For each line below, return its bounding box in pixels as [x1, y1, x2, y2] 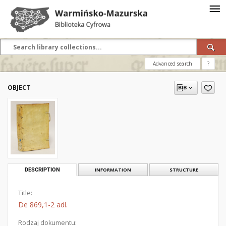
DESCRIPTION [24, 166, 60, 173]
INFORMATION [94, 166, 131, 173]
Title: [18, 189, 32, 197]
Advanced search [152, 60, 192, 67]
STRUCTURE [169, 166, 198, 173]
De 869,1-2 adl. [18, 200, 68, 209]
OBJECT [8, 83, 31, 92]
